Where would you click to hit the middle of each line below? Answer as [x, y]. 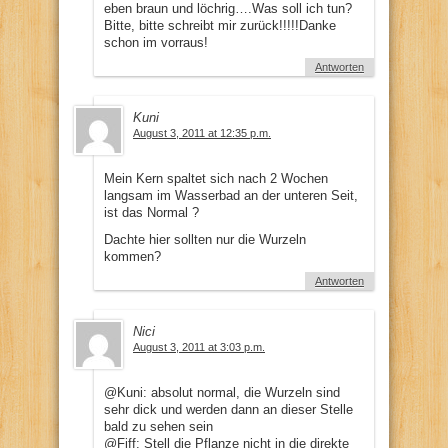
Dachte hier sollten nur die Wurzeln [205, 239]
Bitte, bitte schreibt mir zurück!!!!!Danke [220, 25]
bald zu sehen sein [158, 426]
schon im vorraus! [156, 42]
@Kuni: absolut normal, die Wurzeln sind [222, 392]
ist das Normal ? [151, 212]
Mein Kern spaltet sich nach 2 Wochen [216, 178]
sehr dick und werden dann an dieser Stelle [228, 409]
